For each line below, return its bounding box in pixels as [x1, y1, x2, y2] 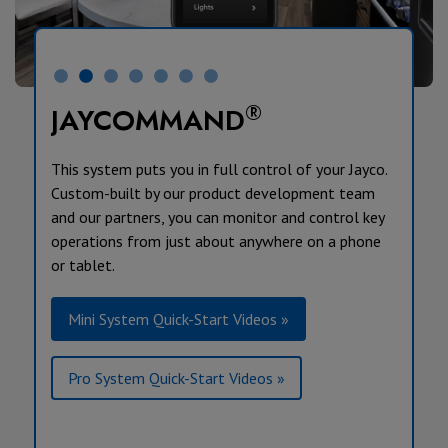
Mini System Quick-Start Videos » [67, 309, 289, 330]
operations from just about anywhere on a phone [50, 231, 381, 252]
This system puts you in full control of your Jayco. [50, 159, 387, 180]
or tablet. [50, 255, 115, 276]
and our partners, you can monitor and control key [50, 207, 384, 228]
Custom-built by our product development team [50, 183, 375, 204]
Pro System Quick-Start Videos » [67, 368, 285, 389]
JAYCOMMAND [50, 100, 245, 142]
